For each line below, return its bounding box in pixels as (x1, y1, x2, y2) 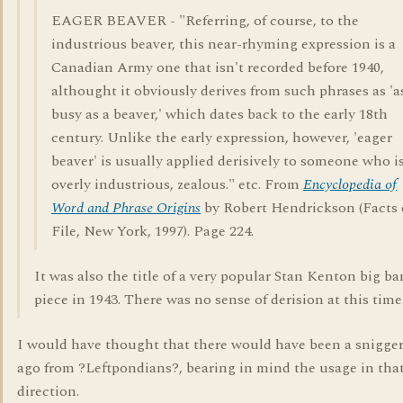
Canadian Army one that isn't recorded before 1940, (51, 57, 384, 78)
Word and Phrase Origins (51, 197, 201, 219)
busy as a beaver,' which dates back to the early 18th (51, 103, 388, 125)
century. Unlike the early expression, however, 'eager (51, 127, 392, 148)
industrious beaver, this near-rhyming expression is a (51, 33, 396, 55)
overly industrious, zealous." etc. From (51, 174, 303, 195)
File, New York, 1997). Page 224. (51, 220, 254, 242)
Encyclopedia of (303, 174, 397, 195)
